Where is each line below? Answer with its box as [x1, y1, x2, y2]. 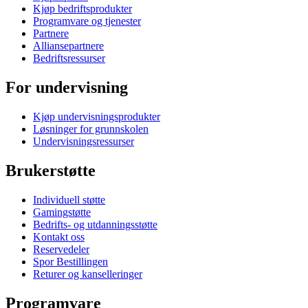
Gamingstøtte [33, 206, 91, 218]
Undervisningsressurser [33, 135, 134, 148]
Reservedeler [33, 243, 89, 255]
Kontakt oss [33, 231, 85, 243]
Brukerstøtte [5, 162, 96, 180]
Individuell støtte [33, 194, 105, 206]
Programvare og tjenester [33, 15, 141, 27]
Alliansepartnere [33, 40, 104, 52]
